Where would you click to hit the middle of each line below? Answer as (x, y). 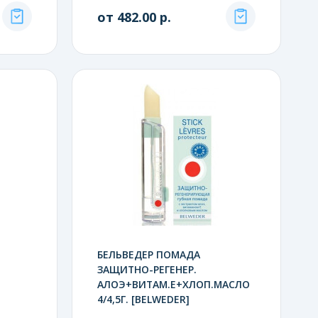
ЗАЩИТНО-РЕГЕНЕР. (147, 269)
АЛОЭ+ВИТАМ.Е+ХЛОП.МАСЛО (173, 284)
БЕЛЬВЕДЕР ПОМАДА (148, 254)
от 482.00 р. (134, 17)
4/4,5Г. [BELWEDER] (143, 299)
